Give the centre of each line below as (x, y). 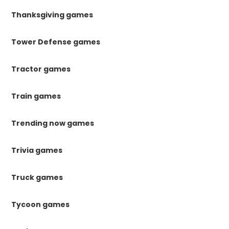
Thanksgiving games (52, 15)
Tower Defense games (56, 42)
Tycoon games (41, 204)
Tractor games (41, 69)
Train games (36, 96)
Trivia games (37, 150)
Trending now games (53, 123)
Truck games (37, 177)
